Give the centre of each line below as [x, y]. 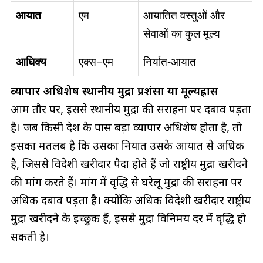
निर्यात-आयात [169, 62]
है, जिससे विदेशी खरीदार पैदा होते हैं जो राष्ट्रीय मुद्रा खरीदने [129, 164]
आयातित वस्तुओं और [184, 16]
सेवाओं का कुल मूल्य [181, 34]
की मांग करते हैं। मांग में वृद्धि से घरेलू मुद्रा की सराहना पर [126, 182]
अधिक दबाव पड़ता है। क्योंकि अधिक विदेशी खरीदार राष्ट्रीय [130, 200]
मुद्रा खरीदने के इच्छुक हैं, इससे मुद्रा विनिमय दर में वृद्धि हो [128, 219]
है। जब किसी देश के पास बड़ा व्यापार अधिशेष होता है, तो [126, 128]
